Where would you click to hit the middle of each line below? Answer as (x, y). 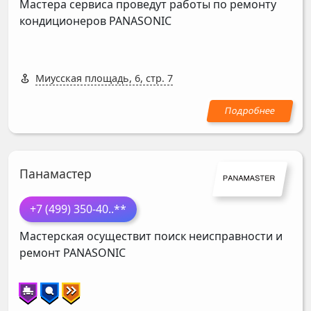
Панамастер (56, 173)
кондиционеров (64, 21)
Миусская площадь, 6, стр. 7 (104, 78)
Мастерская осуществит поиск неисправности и (151, 236)
